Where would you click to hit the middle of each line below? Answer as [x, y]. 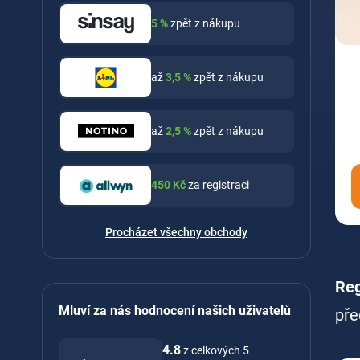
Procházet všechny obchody [176, 232]
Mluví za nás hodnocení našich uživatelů [175, 310]
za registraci [219, 185]
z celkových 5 [215, 351]
